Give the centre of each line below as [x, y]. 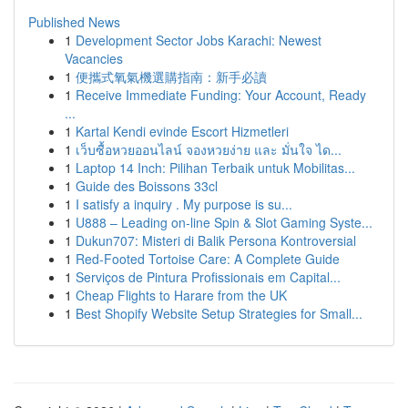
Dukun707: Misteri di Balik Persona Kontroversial [216, 240]
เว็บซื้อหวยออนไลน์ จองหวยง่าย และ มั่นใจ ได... [209, 149]
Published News [74, 22]
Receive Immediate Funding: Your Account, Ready [221, 95]
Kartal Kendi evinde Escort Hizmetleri [182, 131]
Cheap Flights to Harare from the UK [181, 295]
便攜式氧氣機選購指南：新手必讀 [171, 76]
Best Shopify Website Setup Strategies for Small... [219, 313]
